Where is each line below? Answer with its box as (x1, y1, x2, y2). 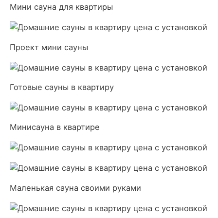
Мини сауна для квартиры (10, 2, 113, 12)
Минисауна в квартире (10, 122, 100, 132)
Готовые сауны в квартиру (10, 82, 114, 92)
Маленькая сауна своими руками (10, 182, 141, 193)
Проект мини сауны (10, 42, 88, 52)
